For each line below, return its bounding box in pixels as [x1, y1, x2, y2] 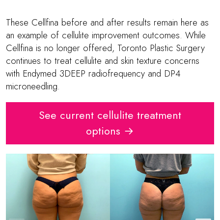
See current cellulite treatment [39, 107, 181, 123]
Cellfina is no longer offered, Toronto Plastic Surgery [6, 41, 205, 55]
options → [86, 123, 134, 138]
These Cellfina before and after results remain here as [6, 16, 209, 29]
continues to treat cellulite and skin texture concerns [6, 54, 199, 68]
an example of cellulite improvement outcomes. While [6, 28, 206, 42]
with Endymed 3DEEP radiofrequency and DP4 [6, 67, 181, 81]
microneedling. [6, 80, 60, 93]
